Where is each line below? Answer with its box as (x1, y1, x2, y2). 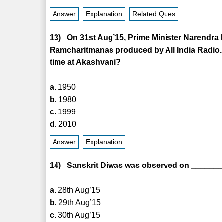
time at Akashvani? (50, 57, 121, 66)
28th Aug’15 (56, 185, 101, 194)
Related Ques (132, 10, 176, 18)
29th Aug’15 (56, 198, 101, 207)
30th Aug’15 (56, 210, 101, 219)
